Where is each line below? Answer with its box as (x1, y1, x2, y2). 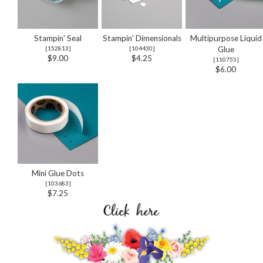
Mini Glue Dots (32, 168, 84, 178)
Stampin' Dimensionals (102, 33, 181, 43)
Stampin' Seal (34, 33, 82, 43)
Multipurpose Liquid (190, 33, 262, 43)
